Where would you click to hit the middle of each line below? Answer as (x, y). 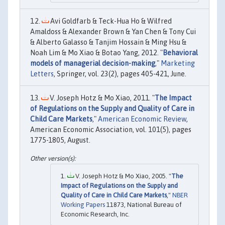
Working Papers (83, 204)
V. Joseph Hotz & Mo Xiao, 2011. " (101, 98)
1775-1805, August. (60, 140)
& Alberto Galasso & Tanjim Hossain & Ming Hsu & (108, 42)
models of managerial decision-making (93, 64)
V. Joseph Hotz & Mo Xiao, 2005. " (123, 176)
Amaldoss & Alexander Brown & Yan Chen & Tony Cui (113, 32)
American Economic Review (142, 119)
